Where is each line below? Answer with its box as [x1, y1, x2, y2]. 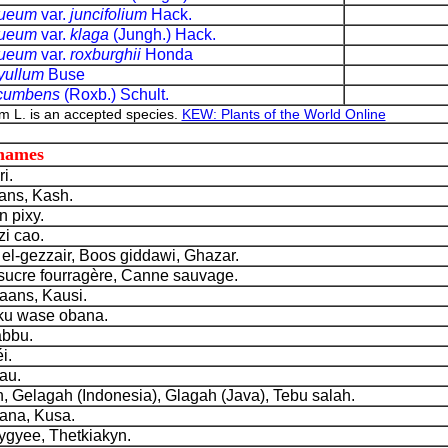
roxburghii [69, 46, 141, 63]
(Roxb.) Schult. [63, 86, 169, 103]
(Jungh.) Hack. [108, 26, 216, 43]
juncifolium [69, 6, 147, 23]
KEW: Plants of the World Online [181, 106, 386, 122]
